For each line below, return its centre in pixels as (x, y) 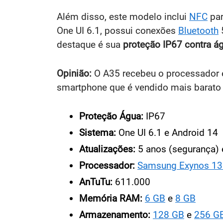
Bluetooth (198, 31)
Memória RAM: (111, 199)
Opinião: (74, 74)
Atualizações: (107, 149)
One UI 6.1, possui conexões (117, 31)
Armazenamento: (115, 215)
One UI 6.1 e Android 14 (167, 133)
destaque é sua (90, 45)
